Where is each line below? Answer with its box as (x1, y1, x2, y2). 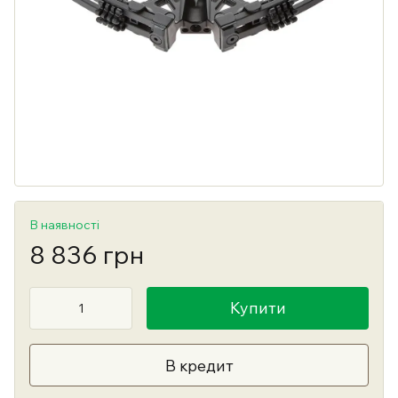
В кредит (164, 354, 234, 376)
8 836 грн (29, 239, 144, 270)
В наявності (29, 217, 99, 233)
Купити (229, 298, 286, 318)
